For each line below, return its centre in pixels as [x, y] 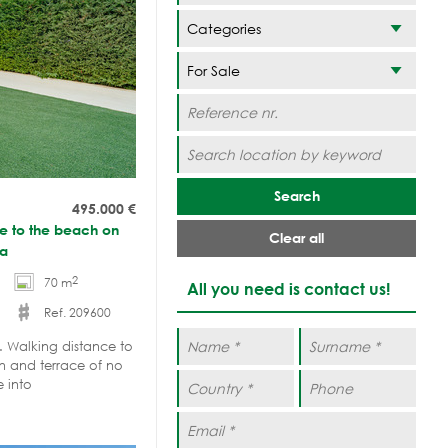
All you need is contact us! [288, 288]
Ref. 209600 [77, 312]
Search [296, 195]
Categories [224, 28]
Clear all [296, 237]
